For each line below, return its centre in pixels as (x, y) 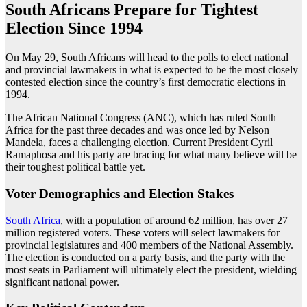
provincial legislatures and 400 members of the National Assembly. (149, 245)
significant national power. (62, 282)
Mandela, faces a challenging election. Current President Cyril (139, 143)
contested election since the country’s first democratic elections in (146, 82)
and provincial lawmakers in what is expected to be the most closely (152, 70)
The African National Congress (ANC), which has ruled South (141, 118)
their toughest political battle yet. (75, 167)
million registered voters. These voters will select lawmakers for (143, 232)
